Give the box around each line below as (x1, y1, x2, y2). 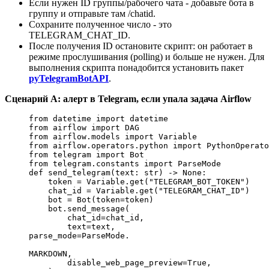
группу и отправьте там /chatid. (29, 8, 156, 19)
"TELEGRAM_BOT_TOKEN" (149, 177, 245, 186)
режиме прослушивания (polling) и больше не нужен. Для (29, 51, 264, 62)
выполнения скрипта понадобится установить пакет (29, 62, 244, 73)
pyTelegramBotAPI (29, 73, 109, 83)
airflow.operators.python (48, 141, 173, 150)
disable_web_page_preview (29, 258, 183, 267)
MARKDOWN (29, 249, 67, 258)
